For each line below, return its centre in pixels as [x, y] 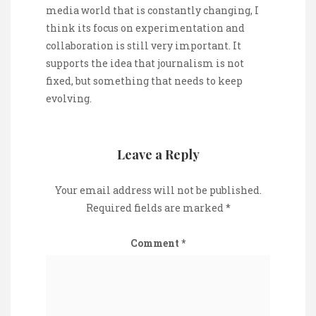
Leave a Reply [158, 154]
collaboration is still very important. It [144, 45]
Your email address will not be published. [158, 190]
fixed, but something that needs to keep [144, 80]
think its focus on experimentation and [145, 28]
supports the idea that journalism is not [145, 63]
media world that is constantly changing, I [152, 10]
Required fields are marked [156, 207]
